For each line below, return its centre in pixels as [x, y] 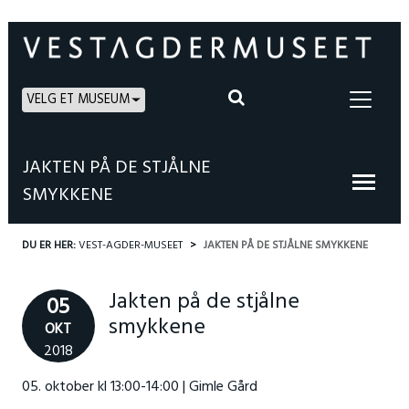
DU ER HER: [50, 246]
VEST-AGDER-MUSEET [130, 246]
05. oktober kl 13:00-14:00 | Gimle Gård [139, 387]
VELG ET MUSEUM [78, 100]
